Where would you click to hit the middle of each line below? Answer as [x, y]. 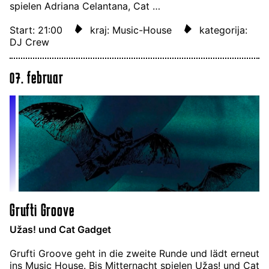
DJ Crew [29, 42]
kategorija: [223, 30]
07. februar [37, 77]
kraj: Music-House [131, 30]
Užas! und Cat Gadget [60, 230]
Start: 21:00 [38, 30]
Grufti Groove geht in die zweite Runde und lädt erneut [134, 254]
